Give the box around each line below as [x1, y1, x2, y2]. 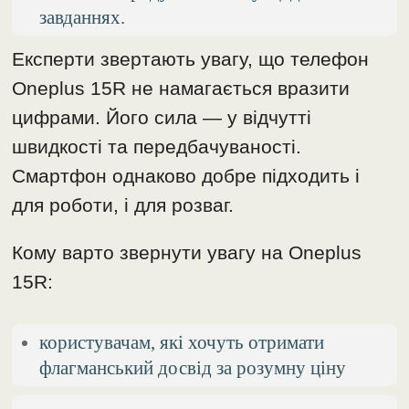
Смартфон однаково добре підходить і [12, 164, 361, 186]
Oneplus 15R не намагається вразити [12, 77, 351, 99]
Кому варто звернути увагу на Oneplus [12, 241, 362, 263]
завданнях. [39, 5, 126, 27]
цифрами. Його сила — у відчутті [12, 106, 312, 128]
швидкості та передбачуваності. [12, 135, 302, 157]
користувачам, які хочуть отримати [39, 330, 325, 352]
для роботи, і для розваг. [12, 194, 235, 215]
